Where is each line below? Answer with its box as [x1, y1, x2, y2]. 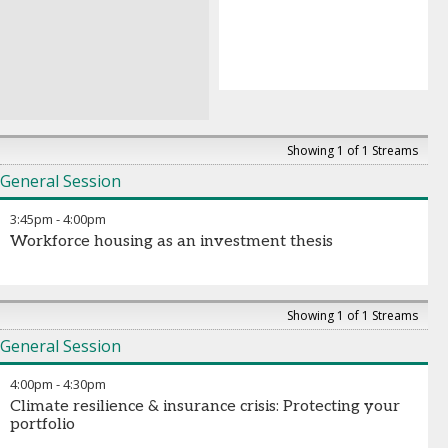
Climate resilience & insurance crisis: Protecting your [10, 397, 400, 416]
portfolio [10, 415, 75, 434]
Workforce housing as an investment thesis [10, 232, 333, 251]
